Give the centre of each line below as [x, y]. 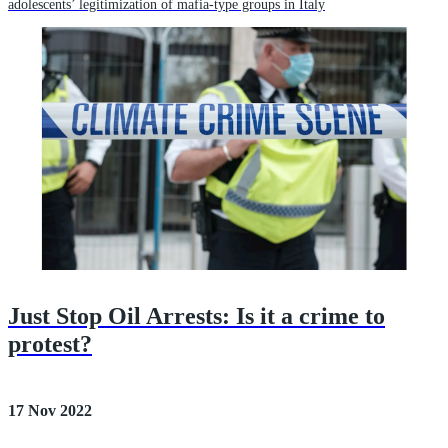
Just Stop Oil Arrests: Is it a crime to [196, 316]
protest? [50, 344]
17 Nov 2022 [50, 411]
